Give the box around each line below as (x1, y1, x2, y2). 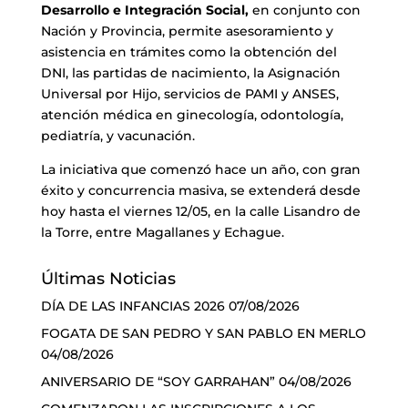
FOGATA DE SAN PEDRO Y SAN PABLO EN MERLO (40, 324, 366, 342)
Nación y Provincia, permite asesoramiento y (40, 22, 333, 39)
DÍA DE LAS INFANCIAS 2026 (40, 297, 225, 314)
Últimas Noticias (40, 268, 176, 289)
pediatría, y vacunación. (40, 127, 195, 144)
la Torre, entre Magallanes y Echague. (40, 223, 284, 240)
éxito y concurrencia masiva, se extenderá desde (40, 181, 361, 199)
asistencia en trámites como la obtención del (40, 43, 337, 60)
